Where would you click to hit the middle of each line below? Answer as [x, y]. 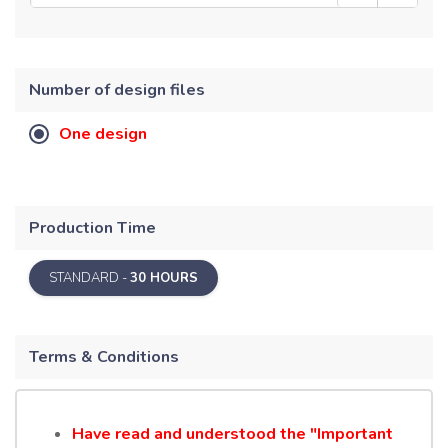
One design [103, 133]
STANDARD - [89, 277]
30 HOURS [164, 277]
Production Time [92, 227]
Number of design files [117, 89]
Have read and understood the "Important [232, 433]
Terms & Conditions [104, 356]
